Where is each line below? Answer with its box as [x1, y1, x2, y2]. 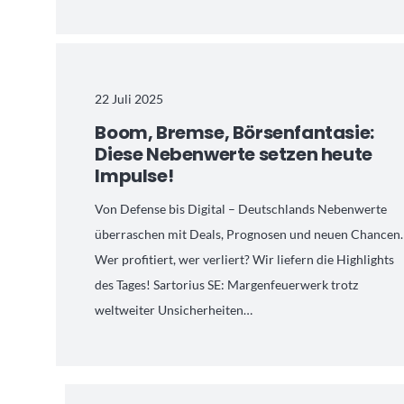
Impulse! [95, 162, 174, 188]
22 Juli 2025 [95, 90, 164, 106]
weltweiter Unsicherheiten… [95, 302, 253, 318]
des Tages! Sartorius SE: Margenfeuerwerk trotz [95, 277, 359, 293]
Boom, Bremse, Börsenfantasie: [95, 119, 374, 145]
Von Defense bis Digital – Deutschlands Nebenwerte [95, 201, 388, 217]
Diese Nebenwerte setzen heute [95, 141, 372, 167]
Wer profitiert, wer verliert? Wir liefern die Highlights [95, 252, 395, 268]
